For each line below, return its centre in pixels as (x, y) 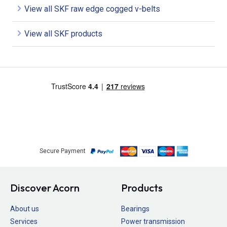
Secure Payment (62, 151)
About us (25, 209)
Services (24, 222)
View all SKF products (63, 33)
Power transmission (153, 222)
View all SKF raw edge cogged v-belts (92, 9)
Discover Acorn (45, 187)
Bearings (135, 209)
